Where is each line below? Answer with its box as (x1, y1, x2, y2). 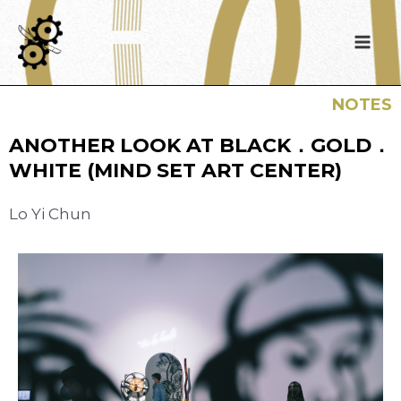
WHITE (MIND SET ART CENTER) (9, 158, 342, 183)
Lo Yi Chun (9, 204, 91, 223)
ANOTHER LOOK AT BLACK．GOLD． (9, 132, 391, 158)
